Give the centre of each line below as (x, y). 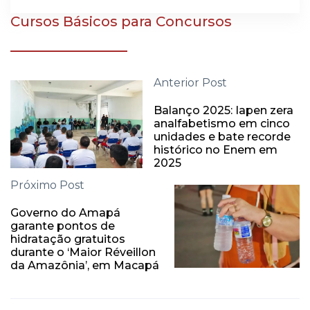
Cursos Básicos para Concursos (121, 22)
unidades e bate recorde (222, 137)
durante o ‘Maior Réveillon (83, 253)
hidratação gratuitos (68, 239)
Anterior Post (190, 83)
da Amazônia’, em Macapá (85, 266)
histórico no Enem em (215, 150)
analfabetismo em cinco (221, 124)
